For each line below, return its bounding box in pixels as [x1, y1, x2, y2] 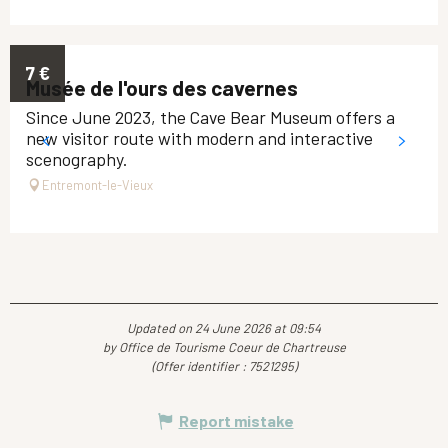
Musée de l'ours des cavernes [26, 74, 298, 100]
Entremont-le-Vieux [42, 176, 153, 193]
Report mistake [178, 410, 294, 430]
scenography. [26, 147, 127, 170]
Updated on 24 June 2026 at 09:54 [127, 319, 321, 336]
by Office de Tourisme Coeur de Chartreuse [102, 338, 346, 355]
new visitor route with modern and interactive [26, 126, 373, 149]
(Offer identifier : [151, 357, 249, 374]
